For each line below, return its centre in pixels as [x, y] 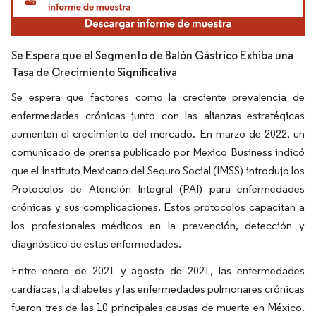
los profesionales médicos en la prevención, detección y [158, 225]
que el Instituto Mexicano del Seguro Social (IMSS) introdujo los [158, 170]
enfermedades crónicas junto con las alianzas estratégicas [158, 115]
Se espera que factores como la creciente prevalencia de [158, 97]
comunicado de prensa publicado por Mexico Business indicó [158, 152]
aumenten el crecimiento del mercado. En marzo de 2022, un [158, 133]
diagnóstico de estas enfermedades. [96, 243]
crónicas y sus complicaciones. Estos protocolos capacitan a [158, 207]
